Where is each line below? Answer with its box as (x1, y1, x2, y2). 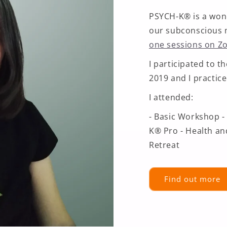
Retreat (149, 139, 180, 150)
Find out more (164, 174, 220, 184)
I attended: (149, 91, 194, 103)
